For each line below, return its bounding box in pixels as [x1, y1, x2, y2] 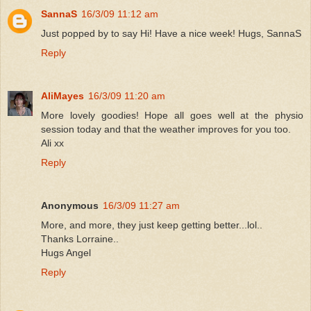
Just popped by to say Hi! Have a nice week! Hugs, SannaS [41, 27, 301, 39]
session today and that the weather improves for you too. [41, 123, 291, 135]
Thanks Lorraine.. [41, 233, 119, 244]
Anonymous [41, 199, 99, 211]
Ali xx [41, 137, 64, 149]
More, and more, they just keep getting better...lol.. [41, 219, 262, 230]
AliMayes [41, 90, 84, 101]
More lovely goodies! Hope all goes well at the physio [41, 109, 303, 121]
